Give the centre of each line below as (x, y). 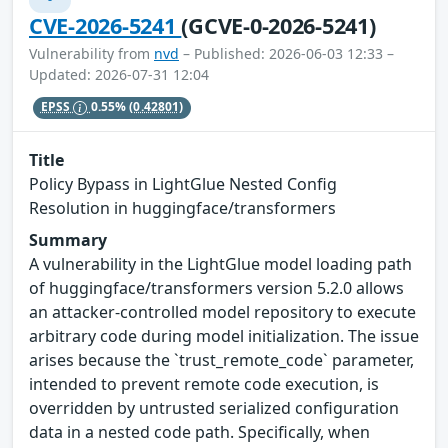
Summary (68, 239)
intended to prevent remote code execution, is (204, 383)
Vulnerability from (91, 53)
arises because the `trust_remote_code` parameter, (221, 359)
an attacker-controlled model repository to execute (222, 311)
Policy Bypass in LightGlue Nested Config (183, 183)
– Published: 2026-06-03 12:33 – (286, 53)
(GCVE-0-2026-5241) (278, 25)
